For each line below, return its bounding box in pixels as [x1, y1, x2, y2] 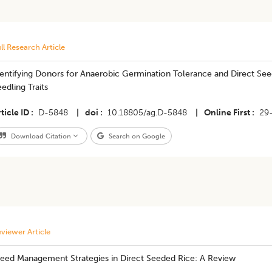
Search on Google [106, 132, 165, 140]
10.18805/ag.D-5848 [107, 107, 187, 118]
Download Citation [8, 132, 73, 140]
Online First [203, 107, 250, 118]
